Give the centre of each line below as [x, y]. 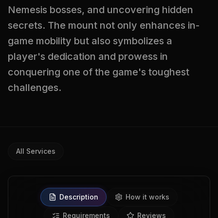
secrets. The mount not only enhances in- [104, 25]
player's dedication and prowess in [88, 56]
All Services [36, 151]
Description [79, 197]
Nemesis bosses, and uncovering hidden [100, 10]
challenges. [35, 88]
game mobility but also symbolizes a [90, 41]
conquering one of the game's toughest [99, 72]
